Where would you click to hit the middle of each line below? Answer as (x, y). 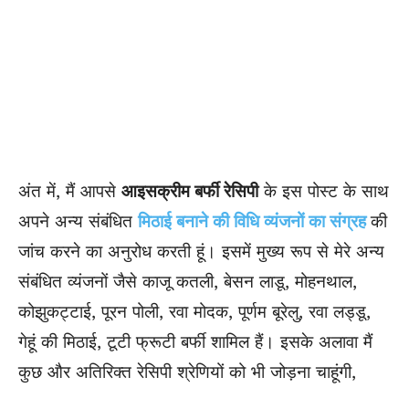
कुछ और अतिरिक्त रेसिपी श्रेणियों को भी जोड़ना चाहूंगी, (187, 372)
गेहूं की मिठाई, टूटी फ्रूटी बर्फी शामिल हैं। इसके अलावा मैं (195, 342)
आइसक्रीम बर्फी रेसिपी (190, 192)
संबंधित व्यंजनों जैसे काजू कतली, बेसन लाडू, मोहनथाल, (188, 282)
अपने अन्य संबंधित (78, 222)
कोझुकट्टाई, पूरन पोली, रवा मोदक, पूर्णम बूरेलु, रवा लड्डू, (194, 312)
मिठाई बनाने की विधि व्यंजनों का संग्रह (254, 222)
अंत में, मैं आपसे (70, 192)
